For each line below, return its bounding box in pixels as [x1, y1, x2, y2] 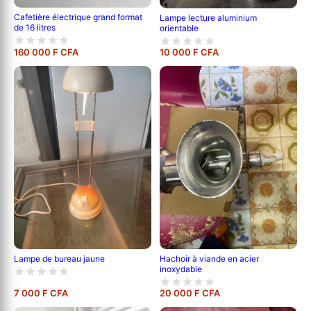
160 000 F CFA [14, 46, 78, 58]
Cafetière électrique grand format [14, 12, 142, 23]
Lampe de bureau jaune [14, 253, 105, 264]
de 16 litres [14, 22, 56, 33]
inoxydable [160, 263, 202, 274]
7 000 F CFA [14, 287, 68, 299]
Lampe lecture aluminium [160, 12, 257, 23]
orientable [160, 22, 199, 33]
